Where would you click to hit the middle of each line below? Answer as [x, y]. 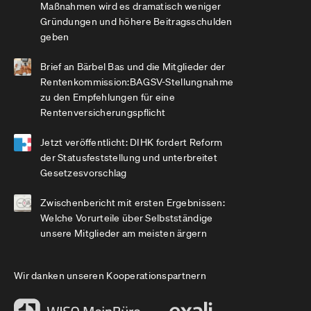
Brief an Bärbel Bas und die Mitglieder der [133, 67]
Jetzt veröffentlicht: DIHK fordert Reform [132, 142]
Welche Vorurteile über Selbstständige [127, 218]
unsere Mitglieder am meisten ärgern [124, 233]
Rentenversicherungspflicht [103, 112]
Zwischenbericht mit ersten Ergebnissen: [133, 203]
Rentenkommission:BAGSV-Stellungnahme [137, 82]
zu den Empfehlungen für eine [108, 97]
